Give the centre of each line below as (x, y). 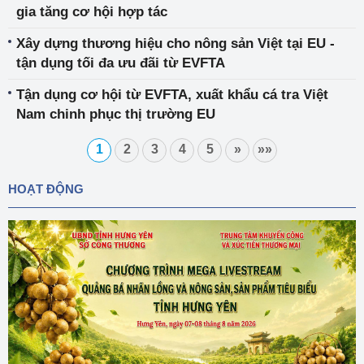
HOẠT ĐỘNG (46, 189)
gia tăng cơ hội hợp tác (92, 12)
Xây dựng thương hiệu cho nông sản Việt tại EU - (175, 43)
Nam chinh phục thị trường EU (116, 114)
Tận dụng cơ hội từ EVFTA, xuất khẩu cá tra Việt (172, 95)
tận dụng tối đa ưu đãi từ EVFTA (121, 63)
